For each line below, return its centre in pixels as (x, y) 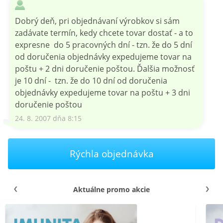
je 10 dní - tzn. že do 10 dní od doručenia (91, 80)
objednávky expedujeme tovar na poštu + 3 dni (103, 92)
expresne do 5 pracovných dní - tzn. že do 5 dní (104, 45)
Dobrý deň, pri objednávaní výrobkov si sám (97, 21)
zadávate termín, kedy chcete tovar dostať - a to (104, 33)
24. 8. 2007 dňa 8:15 (48, 118)
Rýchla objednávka (111, 153)
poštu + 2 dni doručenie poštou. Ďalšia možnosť (105, 68)
